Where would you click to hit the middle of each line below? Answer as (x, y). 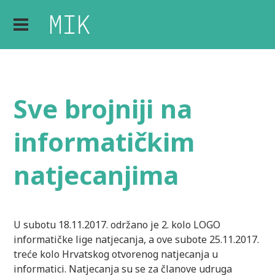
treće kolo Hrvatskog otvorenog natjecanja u (116, 254)
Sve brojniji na (103, 109)
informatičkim (104, 142)
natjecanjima (96, 175)
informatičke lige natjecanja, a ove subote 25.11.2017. (137, 239)
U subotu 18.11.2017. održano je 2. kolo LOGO (117, 224)
